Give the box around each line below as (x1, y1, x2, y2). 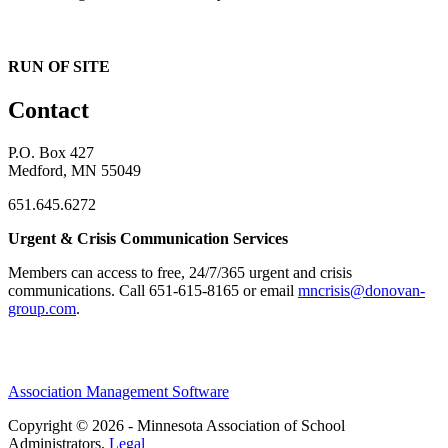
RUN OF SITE (8, 57, 110, 75)
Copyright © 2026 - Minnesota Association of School (8, 416, 345, 434)
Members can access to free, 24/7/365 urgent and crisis (8, 263, 352, 281)
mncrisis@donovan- (298, 281, 425, 299)
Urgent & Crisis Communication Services (8, 229, 288, 247)
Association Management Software (8, 382, 229, 400)
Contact (8, 96, 89, 123)
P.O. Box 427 (8, 143, 94, 161)
